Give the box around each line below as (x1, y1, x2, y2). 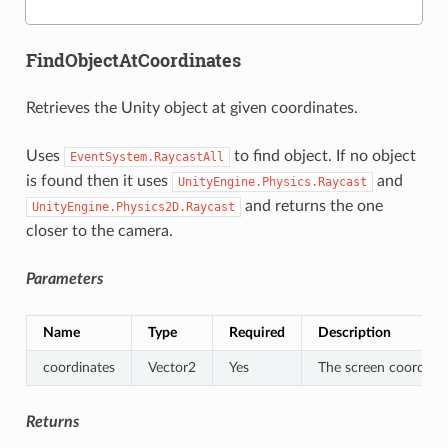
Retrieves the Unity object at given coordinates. (25, 99, 358, 116)
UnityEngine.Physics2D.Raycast (31, 199, 235, 214)
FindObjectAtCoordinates (25, 47, 241, 72)
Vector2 (147, 359, 196, 375)
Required (228, 324, 285, 340)
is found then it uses (25, 172, 172, 189)
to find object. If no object (229, 147, 416, 164)
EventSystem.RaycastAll (69, 149, 224, 164)
